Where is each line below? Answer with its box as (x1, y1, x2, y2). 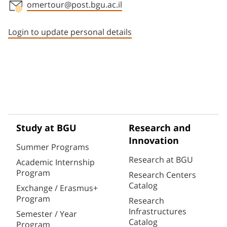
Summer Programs (16, 142, 89, 152)
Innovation (129, 135, 179, 147)
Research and (129, 123, 191, 134)
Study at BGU (16, 123, 77, 134)
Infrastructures (129, 207, 186, 216)
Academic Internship (16, 158, 95, 167)
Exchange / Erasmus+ (16, 183, 98, 193)
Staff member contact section (8, 13, 171, 27)
